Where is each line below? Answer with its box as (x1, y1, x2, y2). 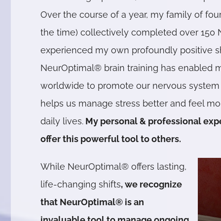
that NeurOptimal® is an (40, 197, 145, 208)
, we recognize (121, 179, 183, 190)
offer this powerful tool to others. (40, 134, 182, 145)
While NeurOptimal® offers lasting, (40, 161, 187, 172)
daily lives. (40, 116, 84, 127)
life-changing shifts (40, 179, 121, 190)
